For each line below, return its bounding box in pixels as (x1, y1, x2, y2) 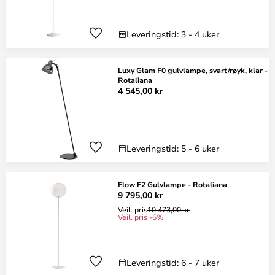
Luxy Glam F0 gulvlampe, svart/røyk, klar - (118, 65, 268, 75)
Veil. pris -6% (118, 212, 163, 222)
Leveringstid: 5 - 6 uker (126, 142, 219, 154)
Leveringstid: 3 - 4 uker (126, 28, 219, 40)
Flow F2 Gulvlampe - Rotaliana (118, 179, 227, 189)
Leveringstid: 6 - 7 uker (126, 257, 219, 268)
